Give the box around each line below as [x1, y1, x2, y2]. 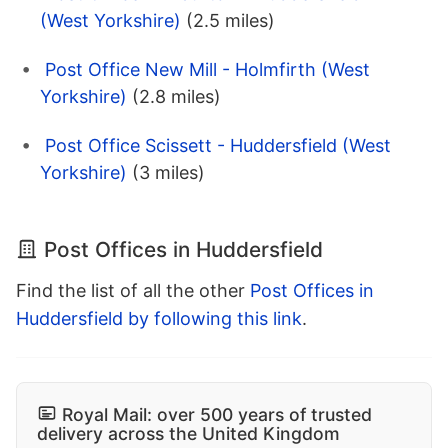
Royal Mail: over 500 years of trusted [62, 404, 372, 426]
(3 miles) [132, 162, 205, 184]
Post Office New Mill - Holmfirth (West [45, 59, 370, 81]
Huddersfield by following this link [16, 308, 302, 330]
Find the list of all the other [16, 280, 250, 302]
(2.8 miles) [132, 86, 221, 108]
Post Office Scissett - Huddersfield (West [45, 135, 391, 157]
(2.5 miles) [186, 10, 275, 32]
